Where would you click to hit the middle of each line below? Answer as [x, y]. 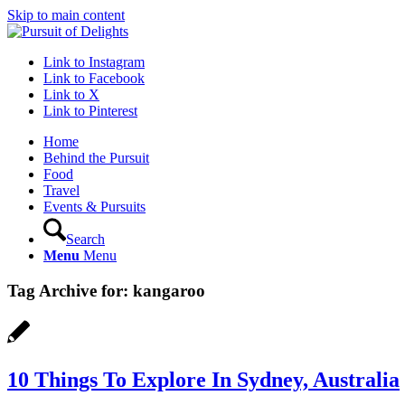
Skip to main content [66, 15]
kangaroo [169, 290]
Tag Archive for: [70, 290]
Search [85, 239]
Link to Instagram [94, 62]
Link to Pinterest [90, 111]
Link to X [71, 94]
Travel [61, 190]
